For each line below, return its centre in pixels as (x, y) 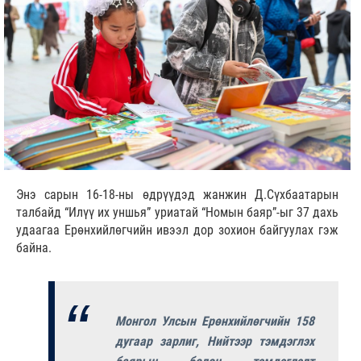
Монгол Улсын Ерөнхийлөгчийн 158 (215, 322)
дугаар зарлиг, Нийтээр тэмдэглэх (215, 342)
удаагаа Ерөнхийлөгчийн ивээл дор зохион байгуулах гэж (177, 230)
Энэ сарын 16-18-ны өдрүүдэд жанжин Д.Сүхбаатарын (177, 195)
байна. (34, 248)
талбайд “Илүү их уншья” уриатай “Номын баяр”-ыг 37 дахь (177, 213)
